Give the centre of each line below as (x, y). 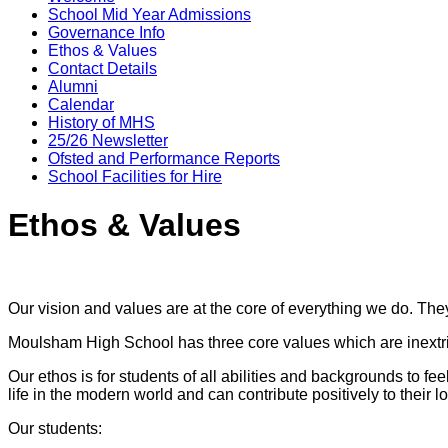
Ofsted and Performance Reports (164, 158)
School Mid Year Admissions (149, 14)
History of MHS (101, 122)
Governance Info (106, 32)
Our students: (55, 428)
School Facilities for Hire (135, 176)
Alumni (73, 86)
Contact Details (102, 68)
